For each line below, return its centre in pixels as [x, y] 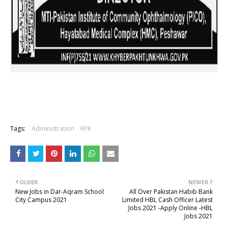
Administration [53, 129]
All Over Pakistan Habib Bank [171, 192]
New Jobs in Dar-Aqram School [60, 192]
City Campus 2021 [41, 200]
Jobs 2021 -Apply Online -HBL [170, 208]
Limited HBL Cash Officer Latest [167, 200]
